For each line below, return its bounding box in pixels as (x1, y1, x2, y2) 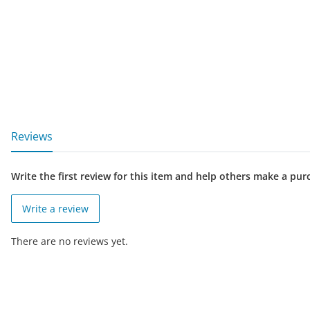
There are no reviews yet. (11, 235, 128, 248)
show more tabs (10, 120, 95, 136)
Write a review (22, 202, 89, 216)
